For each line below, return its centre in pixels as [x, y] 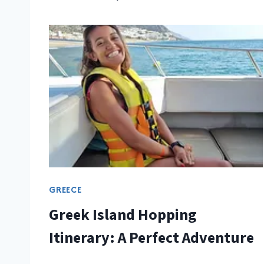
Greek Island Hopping [123, 214]
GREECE [65, 189]
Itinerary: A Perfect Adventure [151, 237]
